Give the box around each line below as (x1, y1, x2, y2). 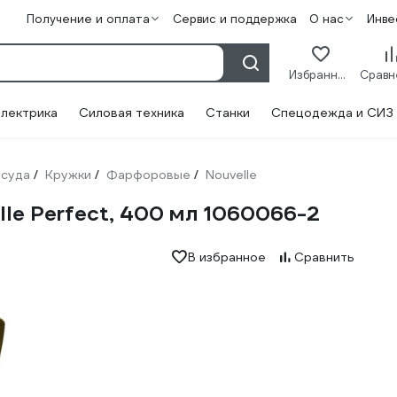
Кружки (45, 167, 91, 183)
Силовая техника (79, 105, 184, 121)
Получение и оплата (26, 12, 150, 27)
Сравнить (293, 249, 354, 265)
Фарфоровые (106, 167, 191, 183)
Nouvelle (206, 167, 257, 183)
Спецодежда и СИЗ (271, 105, 393, 121)
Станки (206, 105, 250, 121)
